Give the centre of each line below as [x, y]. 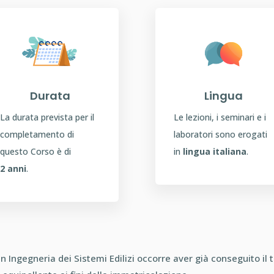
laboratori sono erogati [220, 135]
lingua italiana [214, 152]
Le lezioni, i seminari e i [220, 117]
